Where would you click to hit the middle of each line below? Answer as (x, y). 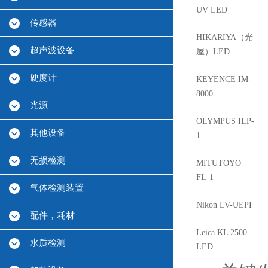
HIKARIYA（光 (225, 37)
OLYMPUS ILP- (225, 121)
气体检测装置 (57, 188)
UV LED (212, 10)
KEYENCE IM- (224, 79)
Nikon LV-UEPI (224, 205)
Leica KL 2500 (222, 232)
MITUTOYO (219, 163)
